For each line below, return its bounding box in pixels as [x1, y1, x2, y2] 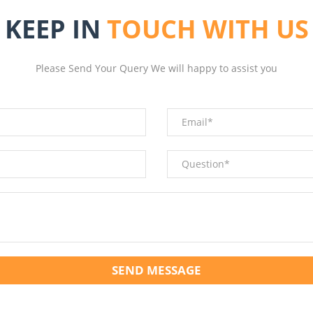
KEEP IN [4, 11, 107, 46]
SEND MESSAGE [112, 261, 201, 278]
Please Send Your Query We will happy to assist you [36, 61, 277, 75]
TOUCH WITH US [106, 11, 309, 46]
